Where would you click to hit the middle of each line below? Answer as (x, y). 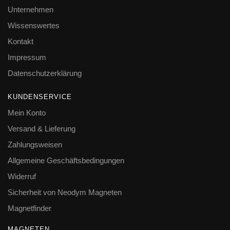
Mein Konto (27, 113)
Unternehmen (31, 10)
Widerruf (22, 177)
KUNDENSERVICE (40, 97)
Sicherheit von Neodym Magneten (65, 193)
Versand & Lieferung (42, 129)
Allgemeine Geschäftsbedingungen (66, 161)
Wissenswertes (34, 26)
